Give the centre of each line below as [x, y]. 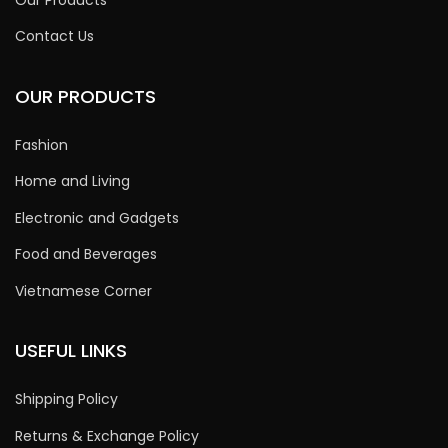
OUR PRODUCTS [85, 96]
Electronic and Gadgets [97, 217]
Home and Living [72, 181]
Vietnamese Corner [83, 290]
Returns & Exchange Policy [107, 435]
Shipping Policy [66, 399]
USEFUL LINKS [71, 350]
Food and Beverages [86, 254]
